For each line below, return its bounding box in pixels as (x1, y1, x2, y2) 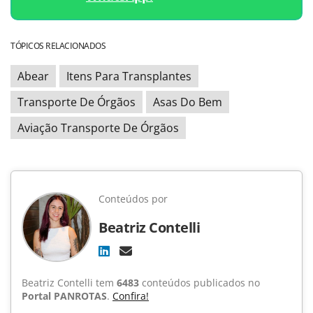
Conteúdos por (99, 191, 168, 205)
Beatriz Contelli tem (22, 275, 117, 289)
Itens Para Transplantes (66, 68, 191, 84)
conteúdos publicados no (139, 275, 260, 289)
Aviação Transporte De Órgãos (17, 119, 179, 136)
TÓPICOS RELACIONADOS (10, 39, 105, 52)
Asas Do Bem (153, 94, 222, 110)
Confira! (112, 289, 149, 303)
